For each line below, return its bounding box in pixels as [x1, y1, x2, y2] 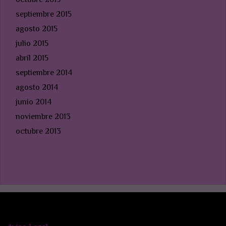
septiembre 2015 [16, 10, 72, 19]
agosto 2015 [16, 24, 58, 34]
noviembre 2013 [16, 112, 71, 122]
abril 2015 [16, 53, 48, 63]
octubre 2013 [16, 127, 61, 136]
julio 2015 [16, 39, 48, 48]
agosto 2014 [16, 83, 58, 92]
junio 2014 [16, 97, 51, 107]
